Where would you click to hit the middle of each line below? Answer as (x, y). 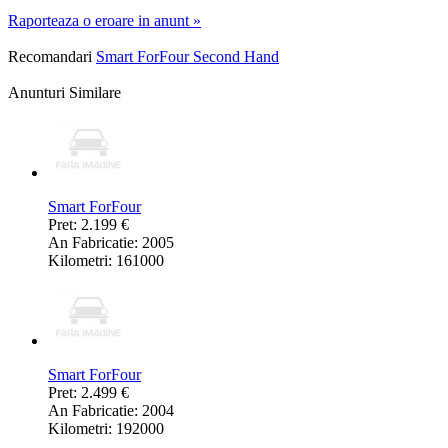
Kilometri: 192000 (106, 429)
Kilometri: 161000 (106, 261)
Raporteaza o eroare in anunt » (104, 21)
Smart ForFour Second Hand (187, 57)
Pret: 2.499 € (88, 393)
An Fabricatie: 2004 (111, 411)
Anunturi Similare (64, 93)
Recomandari (50, 57)
